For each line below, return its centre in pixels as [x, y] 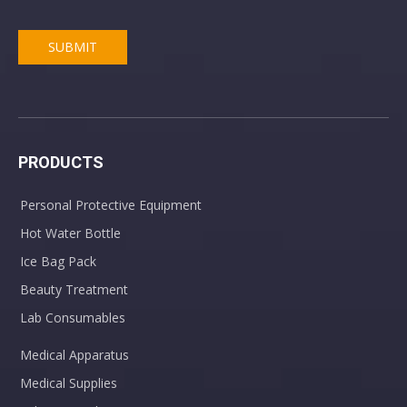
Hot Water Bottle [70, 233]
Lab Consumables [73, 317]
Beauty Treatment [74, 289]
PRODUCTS [61, 162]
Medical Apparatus [74, 354]
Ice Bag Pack [58, 261]
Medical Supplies [69, 382]
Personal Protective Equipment [111, 204]
